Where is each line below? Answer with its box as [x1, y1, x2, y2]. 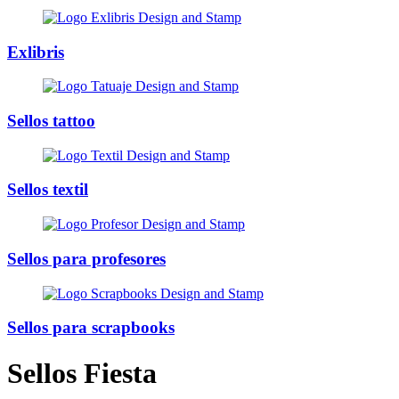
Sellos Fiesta [7, 356, 157, 389]
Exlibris [7, 42, 64, 61]
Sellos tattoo [7, 111, 95, 131]
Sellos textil [7, 180, 88, 199]
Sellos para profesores [7, 248, 166, 268]
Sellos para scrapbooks [7, 318, 175, 338]
